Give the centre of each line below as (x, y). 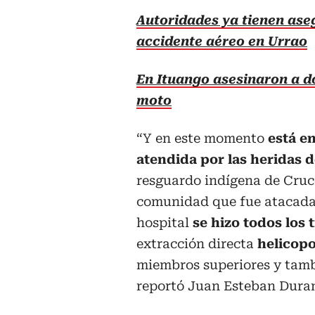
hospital (165, 223)
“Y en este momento (202, 139)
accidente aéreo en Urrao (222, 41)
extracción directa (197, 244)
